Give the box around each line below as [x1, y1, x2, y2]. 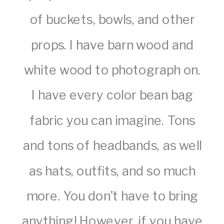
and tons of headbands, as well [22, 138, 202, 153]
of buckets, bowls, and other [29, 12, 195, 27]
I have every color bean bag [31, 87, 193, 102]
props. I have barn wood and [31, 37, 194, 52]
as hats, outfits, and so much [29, 163, 196, 178]
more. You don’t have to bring [26, 188, 198, 203]
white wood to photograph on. [23, 62, 201, 77]
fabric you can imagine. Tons [29, 112, 195, 128]
